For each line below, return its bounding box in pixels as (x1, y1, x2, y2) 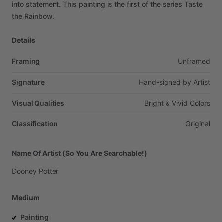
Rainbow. (24, 12, 54, 20)
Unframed (178, 57, 210, 65)
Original (185, 119, 210, 128)
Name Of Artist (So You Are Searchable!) (12, 149, 147, 157)
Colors (190, 99, 210, 107)
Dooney (12, 167, 37, 175)
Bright (144, 99, 164, 107)
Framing (12, 57, 40, 65)
